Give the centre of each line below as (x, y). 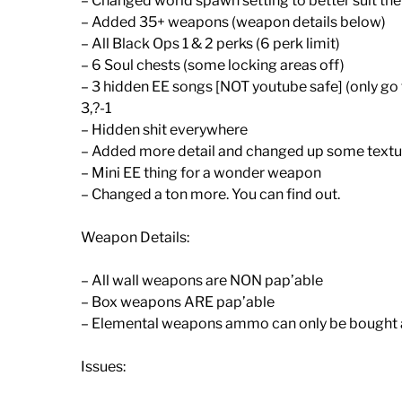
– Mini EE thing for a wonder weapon (201, 172)
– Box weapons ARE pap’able (178, 301)
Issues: (103, 366)
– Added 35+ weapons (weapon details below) (233, 22)
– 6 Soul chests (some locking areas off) (213, 65)
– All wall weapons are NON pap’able (202, 280)
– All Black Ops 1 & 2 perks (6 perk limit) (210, 43)
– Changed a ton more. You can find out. (210, 194)
